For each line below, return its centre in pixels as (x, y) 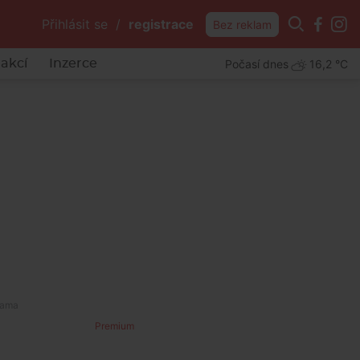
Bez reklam (242, 25)
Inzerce (73, 63)
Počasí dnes (257, 63)
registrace (161, 24)
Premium (115, 326)
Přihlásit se (75, 24)
